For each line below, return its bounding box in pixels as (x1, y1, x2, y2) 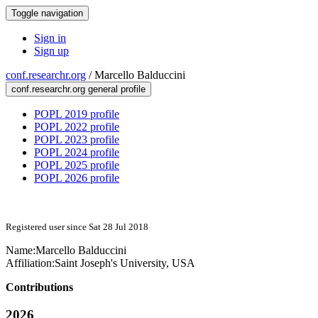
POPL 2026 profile (34, 172, 119, 184)
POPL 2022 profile (34, 121, 119, 133)
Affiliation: (6, 257, 55, 269)
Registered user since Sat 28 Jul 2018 (6, 221, 148, 232)
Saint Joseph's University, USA (55, 257, 195, 269)
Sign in (34, 32, 66, 44)
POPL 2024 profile (34, 146, 119, 158)
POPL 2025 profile (34, 159, 119, 171)
